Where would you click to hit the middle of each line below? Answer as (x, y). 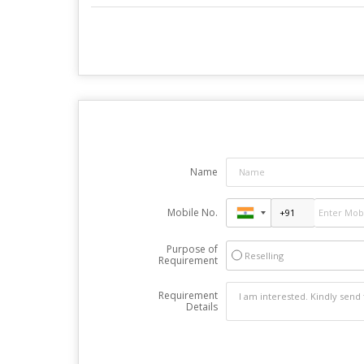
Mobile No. (192, 212)
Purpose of (192, 249)
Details (201, 306)
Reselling (264, 255)
